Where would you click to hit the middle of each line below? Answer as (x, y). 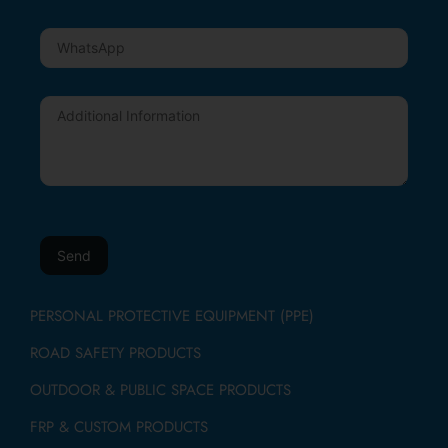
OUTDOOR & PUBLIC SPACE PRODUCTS (160, 389)
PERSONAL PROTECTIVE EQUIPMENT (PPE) (172, 315)
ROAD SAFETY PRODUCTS (115, 352)
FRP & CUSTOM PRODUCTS (119, 426)
